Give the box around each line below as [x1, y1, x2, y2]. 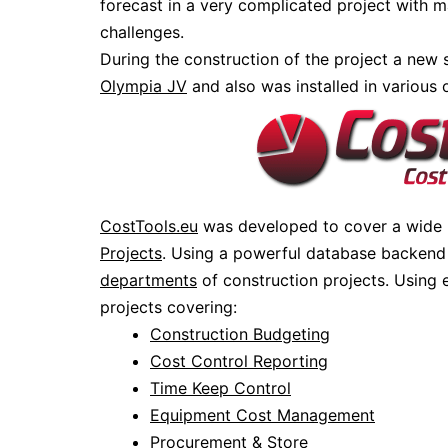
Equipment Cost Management [150, 405, 375, 426]
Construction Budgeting [150, 324, 330, 345]
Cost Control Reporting [150, 351, 328, 372]
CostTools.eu [100, 216, 198, 237]
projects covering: [100, 297, 237, 318]
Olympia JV [100, 76, 187, 97]
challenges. [100, 22, 184, 43]
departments [100, 270, 197, 291]
